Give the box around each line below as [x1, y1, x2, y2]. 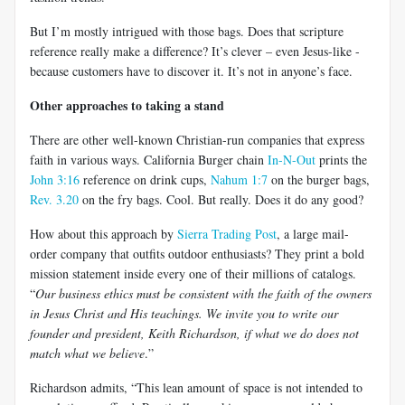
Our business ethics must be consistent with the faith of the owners [35, 284, 372, 302]
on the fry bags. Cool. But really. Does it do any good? [79, 190, 363, 208]
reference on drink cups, [80, 170, 211, 188]
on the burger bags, [268, 170, 370, 188]
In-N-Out [268, 150, 319, 168]
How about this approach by [30, 224, 177, 242]
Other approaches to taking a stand [30, 95, 224, 115]
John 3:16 [30, 170, 80, 188]
